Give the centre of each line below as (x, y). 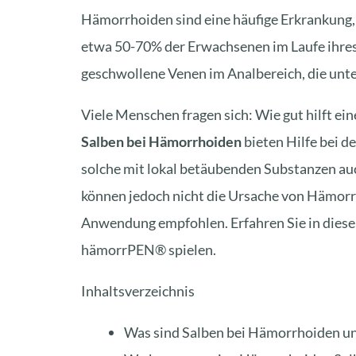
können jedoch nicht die (155, 195)
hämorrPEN (118, 250)
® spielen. (186, 250)
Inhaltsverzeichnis (138, 291)
